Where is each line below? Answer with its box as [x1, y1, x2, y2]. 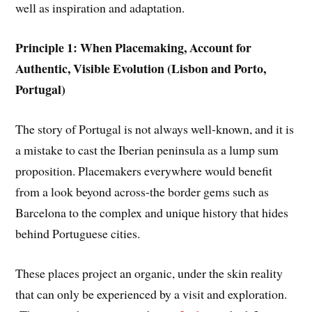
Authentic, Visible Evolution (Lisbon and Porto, [15, 59, 267, 78]
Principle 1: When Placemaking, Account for [15, 38, 252, 57]
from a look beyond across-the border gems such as [15, 183, 270, 200]
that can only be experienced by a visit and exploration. [15, 285, 288, 302]
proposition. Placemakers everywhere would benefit [15, 162, 273, 179]
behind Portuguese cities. [15, 225, 141, 242]
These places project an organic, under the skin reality [15, 264, 283, 281]
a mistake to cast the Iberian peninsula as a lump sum [15, 141, 279, 158]
